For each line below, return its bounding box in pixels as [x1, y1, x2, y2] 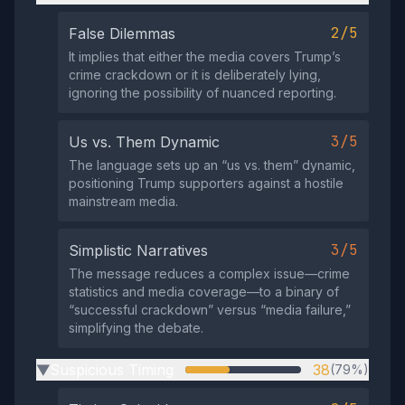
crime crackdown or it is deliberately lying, [69, 67, 321, 82]
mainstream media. [69, 193, 178, 209]
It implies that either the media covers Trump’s [69, 49, 341, 64]
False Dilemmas [69, 24, 175, 42]
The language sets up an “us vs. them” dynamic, [69, 157, 355, 173]
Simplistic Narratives [69, 241, 208, 259]
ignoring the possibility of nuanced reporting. [69, 85, 336, 100]
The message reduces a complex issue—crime [69, 266, 350, 281]
